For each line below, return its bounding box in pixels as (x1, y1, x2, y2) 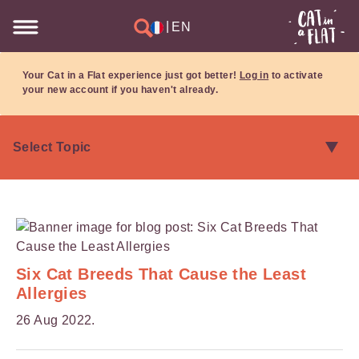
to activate (268, 70, 324, 81)
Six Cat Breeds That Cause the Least (16, 265, 306, 283)
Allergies (16, 284, 87, 302)
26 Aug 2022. (16, 313, 95, 327)
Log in (239, 70, 269, 81)
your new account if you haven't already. (22, 84, 218, 95)
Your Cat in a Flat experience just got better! (22, 70, 240, 81)
